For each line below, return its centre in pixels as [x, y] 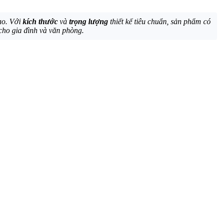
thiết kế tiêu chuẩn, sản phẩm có [159, 21]
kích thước [40, 21]
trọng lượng [89, 21]
